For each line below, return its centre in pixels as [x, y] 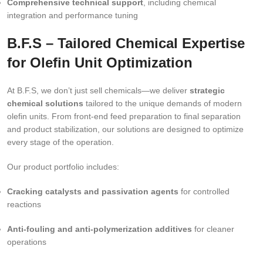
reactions [24, 205]
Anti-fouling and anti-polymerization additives [100, 229]
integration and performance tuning [73, 16]
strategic [207, 91]
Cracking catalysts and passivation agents [93, 192]
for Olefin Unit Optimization [100, 63]
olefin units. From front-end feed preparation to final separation [124, 117]
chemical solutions [45, 104]
